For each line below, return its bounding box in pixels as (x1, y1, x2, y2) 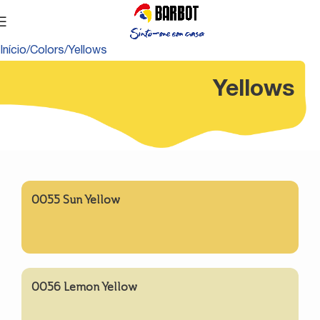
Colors (30, 46, 64, 57)
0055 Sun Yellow (31, 192, 120, 206)
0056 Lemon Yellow (31, 279, 137, 294)
